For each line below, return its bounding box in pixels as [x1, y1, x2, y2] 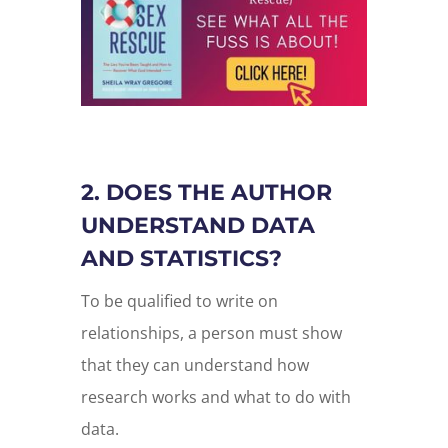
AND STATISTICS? [80, 245, 282, 273]
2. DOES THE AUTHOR [80, 179, 332, 207]
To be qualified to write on [80, 290, 278, 313]
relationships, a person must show [80, 322, 342, 345]
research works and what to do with [80, 386, 351, 409]
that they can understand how [80, 354, 309, 377]
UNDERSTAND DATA [80, 212, 315, 240]
